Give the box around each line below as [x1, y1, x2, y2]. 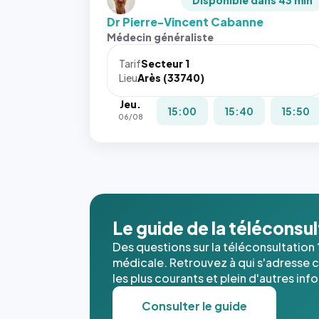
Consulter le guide [142, 298, 247, 313]
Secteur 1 [141, 57, 189, 70]
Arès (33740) [137, 71, 204, 84]
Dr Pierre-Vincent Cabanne [107, 14, 263, 29]
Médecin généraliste [107, 31, 214, 43]
